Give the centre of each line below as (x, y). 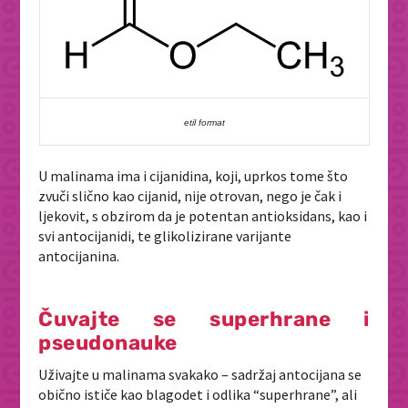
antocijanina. (79, 256)
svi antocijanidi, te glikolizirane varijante (165, 236)
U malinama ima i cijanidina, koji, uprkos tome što (194, 176)
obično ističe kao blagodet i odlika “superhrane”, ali (198, 394)
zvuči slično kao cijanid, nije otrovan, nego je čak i (190, 196)
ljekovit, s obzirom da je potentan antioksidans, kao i (203, 216)
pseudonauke (108, 342)
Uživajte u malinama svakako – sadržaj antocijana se (200, 374)
